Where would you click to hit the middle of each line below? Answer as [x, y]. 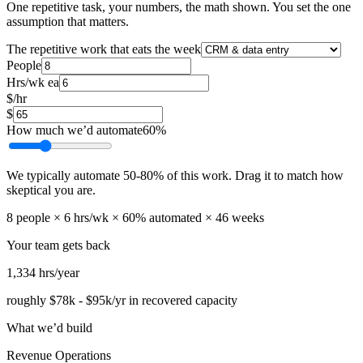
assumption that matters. [68, 22]
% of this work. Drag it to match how [248, 176]
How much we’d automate [75, 130]
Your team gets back [58, 246]
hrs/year [59, 273]
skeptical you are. [51, 190]
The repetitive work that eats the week [104, 49]
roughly [28, 301]
